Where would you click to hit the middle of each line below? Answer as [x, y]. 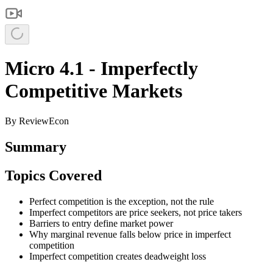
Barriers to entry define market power [101, 223]
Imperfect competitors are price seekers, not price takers [136, 212]
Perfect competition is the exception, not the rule [122, 201]
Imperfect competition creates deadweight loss [118, 256]
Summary [36, 147]
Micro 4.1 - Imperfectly [101, 69]
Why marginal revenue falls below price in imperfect [130, 234]
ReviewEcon [44, 121]
